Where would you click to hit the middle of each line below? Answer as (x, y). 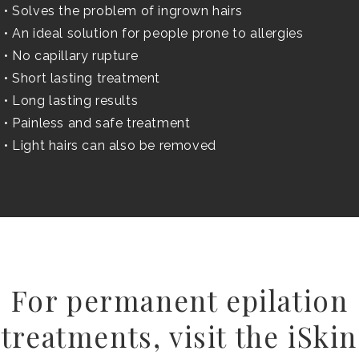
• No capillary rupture (71, 56)
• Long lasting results (71, 101)
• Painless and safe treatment (97, 123)
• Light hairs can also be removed (110, 146)
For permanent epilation (179, 301)
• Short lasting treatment (82, 79)
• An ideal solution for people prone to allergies (154, 34)
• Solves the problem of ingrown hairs (123, 11)
